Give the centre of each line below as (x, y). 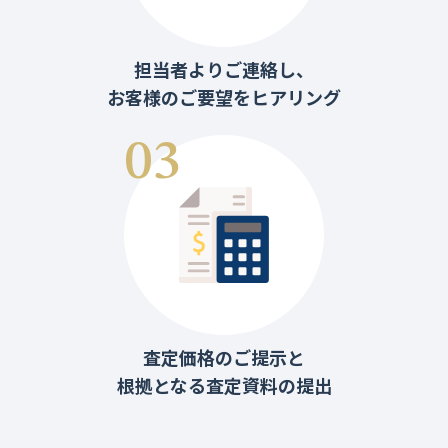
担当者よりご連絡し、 (224, 69)
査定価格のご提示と (224, 357)
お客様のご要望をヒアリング (224, 97)
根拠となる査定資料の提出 (224, 385)
